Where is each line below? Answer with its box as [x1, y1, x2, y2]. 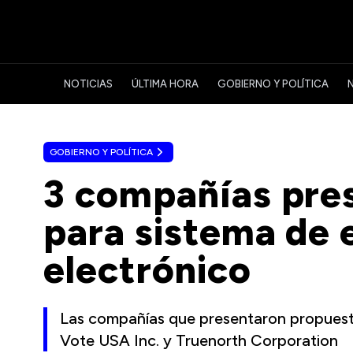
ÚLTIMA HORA [132, 78, 199, 90]
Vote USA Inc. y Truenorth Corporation [60, 331, 338, 350]
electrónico [43, 247, 251, 292]
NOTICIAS [64, 78, 113, 90]
